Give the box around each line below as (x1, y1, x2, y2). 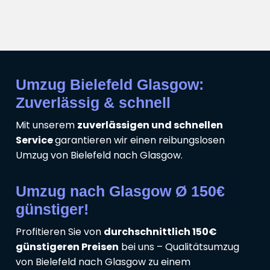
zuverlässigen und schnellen (77, 118, 223, 133)
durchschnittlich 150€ (104, 225, 217, 239)
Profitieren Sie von (16, 225, 104, 239)
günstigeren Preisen (16, 240, 119, 254)
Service (16, 133, 55, 148)
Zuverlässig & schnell (16, 94, 171, 111)
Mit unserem (16, 118, 77, 133)
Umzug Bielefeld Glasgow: (16, 76, 204, 93)
